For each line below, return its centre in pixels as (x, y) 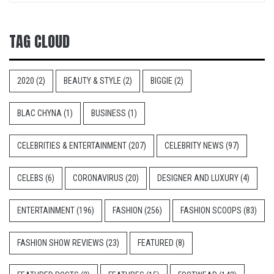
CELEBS (30, 178)
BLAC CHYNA (39, 113)
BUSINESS (109, 113)
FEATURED (156, 243)
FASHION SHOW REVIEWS (61, 243)
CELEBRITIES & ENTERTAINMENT (72, 146)
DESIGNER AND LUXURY (198, 178)
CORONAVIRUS (98, 178)
